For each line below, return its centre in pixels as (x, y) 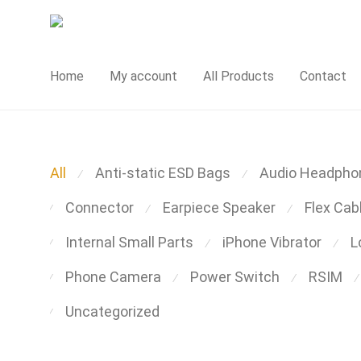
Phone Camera (113, 277)
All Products (239, 76)
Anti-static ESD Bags (163, 173)
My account (143, 76)
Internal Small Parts (129, 242)
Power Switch (235, 277)
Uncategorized (112, 311)
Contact (323, 76)
